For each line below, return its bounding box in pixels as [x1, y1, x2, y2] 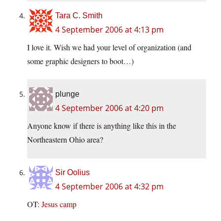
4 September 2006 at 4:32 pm [55, 181, 164, 192]
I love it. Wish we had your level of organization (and [27, 42, 191, 53]
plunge [55, 90, 79, 99]
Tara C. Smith [55, 11, 103, 20]
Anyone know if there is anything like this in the [27, 120, 176, 131]
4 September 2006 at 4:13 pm [55, 24, 164, 36]
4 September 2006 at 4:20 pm [55, 103, 164, 114]
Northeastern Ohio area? [27, 134, 103, 145]
